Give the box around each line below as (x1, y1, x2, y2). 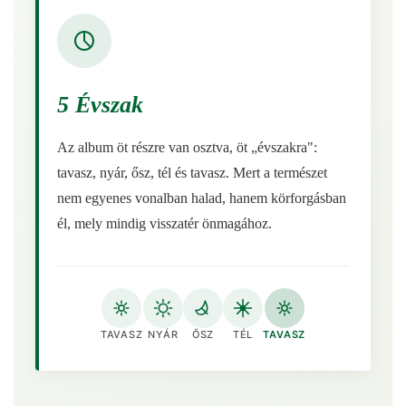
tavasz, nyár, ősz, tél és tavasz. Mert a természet (57, 165, 327, 180)
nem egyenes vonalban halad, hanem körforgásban (57, 190, 346, 206)
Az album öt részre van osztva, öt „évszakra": (57, 140, 317, 155)
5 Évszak (57, 92, 143, 118)
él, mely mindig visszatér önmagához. (57, 216, 272, 231)
